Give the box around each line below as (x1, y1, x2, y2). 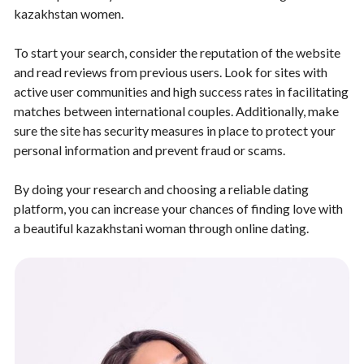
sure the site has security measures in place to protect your (14, 122, 336, 138)
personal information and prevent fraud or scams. (14, 141, 285, 158)
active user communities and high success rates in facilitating (14, 83, 349, 99)
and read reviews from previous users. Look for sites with (14, 63, 327, 80)
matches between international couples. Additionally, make (14, 102, 339, 119)
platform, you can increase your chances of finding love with (14, 200, 343, 216)
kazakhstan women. (14, 5, 123, 21)
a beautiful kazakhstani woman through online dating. (14, 219, 309, 236)
